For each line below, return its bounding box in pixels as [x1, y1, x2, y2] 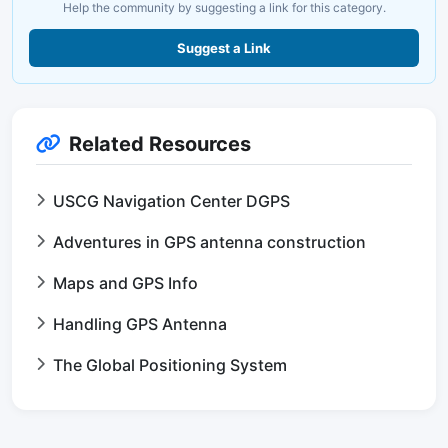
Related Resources [69, 132, 251, 157]
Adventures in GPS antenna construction [53, 232, 366, 253]
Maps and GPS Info [53, 273, 198, 294]
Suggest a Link [177, 40, 271, 57]
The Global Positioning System [53, 355, 287, 376]
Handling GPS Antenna [53, 314, 227, 335]
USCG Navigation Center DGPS [53, 191, 290, 212]
